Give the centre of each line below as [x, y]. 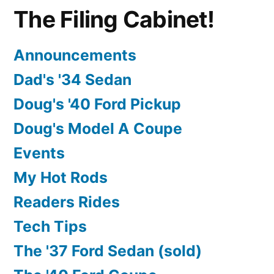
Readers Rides [67, 202]
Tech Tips [50, 227]
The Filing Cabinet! [114, 20]
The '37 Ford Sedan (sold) [108, 251]
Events [39, 153]
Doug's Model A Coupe [98, 129]
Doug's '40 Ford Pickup [97, 104]
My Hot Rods [61, 178]
